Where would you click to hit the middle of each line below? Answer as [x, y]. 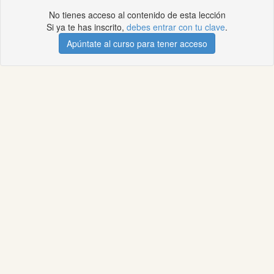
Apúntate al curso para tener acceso [137, 43]
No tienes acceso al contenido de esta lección [137, 15]
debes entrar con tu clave [176, 27]
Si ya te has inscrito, [87, 27]
